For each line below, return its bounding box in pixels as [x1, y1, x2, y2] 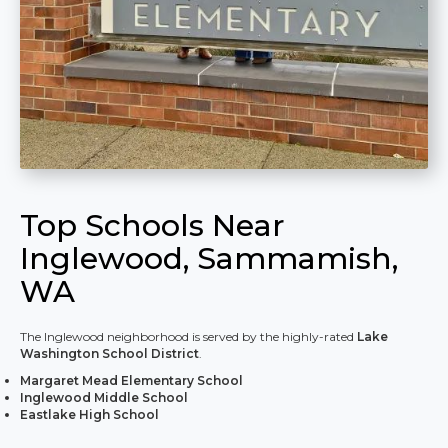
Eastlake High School [20, 407, 159, 423]
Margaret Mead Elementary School [20, 373, 243, 389]
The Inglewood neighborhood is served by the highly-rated [20, 329, 357, 345]
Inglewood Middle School [20, 390, 188, 406]
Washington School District [20, 346, 199, 362]
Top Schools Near [20, 207, 285, 245]
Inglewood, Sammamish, [20, 240, 398, 278]
